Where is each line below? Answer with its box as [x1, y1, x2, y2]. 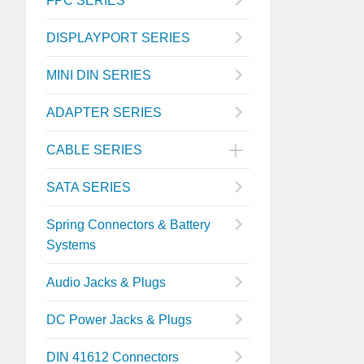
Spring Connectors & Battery [46, 218, 210, 232]
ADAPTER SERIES [46, 106, 162, 119]
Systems [46, 238, 96, 252]
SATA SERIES [46, 180, 131, 194]
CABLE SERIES [46, 143, 142, 157]
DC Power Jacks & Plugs [46, 313, 192, 327]
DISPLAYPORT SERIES [46, 31, 190, 45]
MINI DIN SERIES [46, 68, 151, 82]
